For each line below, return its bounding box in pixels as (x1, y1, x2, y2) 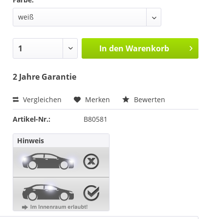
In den (99, 43, 124, 54)
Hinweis (17, 136, 44, 146)
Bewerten (132, 95, 165, 105)
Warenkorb (125, 43, 169, 54)
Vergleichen (21, 95, 62, 105)
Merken (85, 95, 110, 105)
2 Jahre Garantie (13, 71, 76, 83)
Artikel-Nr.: (13, 114, 50, 124)
